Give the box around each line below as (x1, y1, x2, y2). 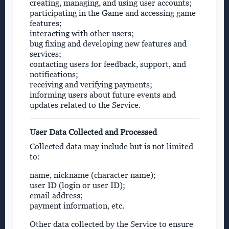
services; (30, 49, 61, 58)
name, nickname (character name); (30, 170, 156, 179)
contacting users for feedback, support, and (30, 59, 186, 68)
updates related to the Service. (30, 100, 141, 109)
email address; (30, 191, 83, 200)
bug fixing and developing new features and (30, 39, 187, 48)
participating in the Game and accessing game (30, 8, 196, 17)
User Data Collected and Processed (30, 127, 157, 136)
